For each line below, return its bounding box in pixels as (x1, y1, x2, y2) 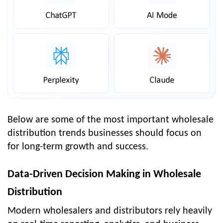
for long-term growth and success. (7, 141, 148, 152)
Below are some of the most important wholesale (7, 114, 214, 125)
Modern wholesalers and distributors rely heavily (7, 206, 212, 216)
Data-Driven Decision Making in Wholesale (7, 168, 201, 180)
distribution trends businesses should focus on (7, 128, 202, 138)
